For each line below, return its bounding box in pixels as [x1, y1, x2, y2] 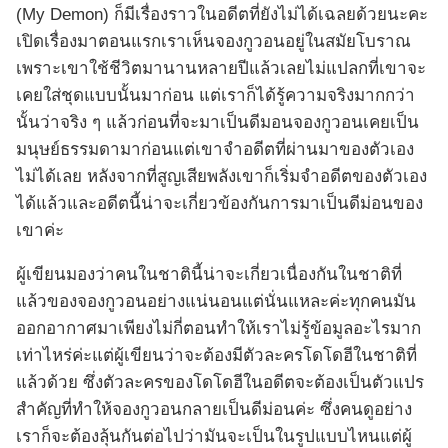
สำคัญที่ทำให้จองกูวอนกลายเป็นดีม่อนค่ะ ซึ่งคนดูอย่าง [16, 400, 412, 420]
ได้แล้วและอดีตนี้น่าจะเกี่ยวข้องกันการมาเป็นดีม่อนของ [16, 194, 423, 214]
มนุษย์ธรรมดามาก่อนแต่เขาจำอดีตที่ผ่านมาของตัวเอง [16, 140, 414, 160]
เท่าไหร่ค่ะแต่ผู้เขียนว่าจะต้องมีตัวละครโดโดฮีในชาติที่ [16, 346, 417, 366]
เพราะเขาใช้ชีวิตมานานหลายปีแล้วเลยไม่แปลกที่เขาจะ [16, 59, 426, 79]
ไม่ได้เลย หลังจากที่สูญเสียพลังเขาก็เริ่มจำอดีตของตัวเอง [16, 167, 427, 187]
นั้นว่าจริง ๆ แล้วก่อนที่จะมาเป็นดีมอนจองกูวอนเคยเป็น [16, 113, 419, 133]
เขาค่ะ [16, 221, 64, 241]
